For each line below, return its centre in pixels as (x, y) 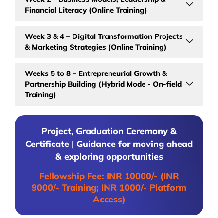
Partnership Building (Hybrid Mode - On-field (103, 84)
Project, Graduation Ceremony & (109, 131)
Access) (109, 199)
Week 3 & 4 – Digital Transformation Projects (104, 36)
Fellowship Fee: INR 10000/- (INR (109, 176)
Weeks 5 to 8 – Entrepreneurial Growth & (96, 73)
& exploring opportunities (109, 156)
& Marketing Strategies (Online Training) (96, 47)
